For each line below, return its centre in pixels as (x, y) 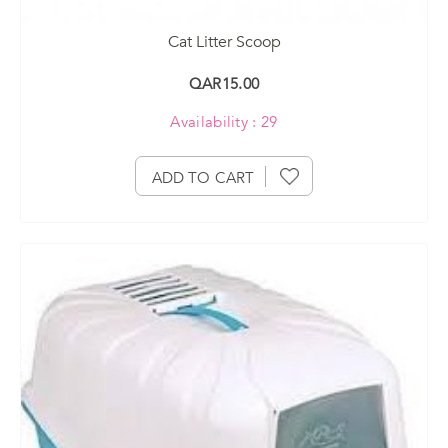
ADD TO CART (203, 177)
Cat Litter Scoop (224, 41)
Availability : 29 (224, 121)
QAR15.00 (224, 83)
